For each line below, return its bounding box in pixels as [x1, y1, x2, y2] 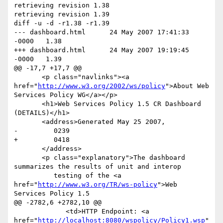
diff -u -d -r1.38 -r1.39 [14, 19, 110, 27]
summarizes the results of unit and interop [14, 163, 181, 171]
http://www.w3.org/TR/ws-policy [38, 181, 157, 189]
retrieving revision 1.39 [14, 10, 110, 18]
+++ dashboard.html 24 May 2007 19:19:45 [14, 46, 86, 54]
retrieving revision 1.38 [14, 1, 110, 9]
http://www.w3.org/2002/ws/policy [38, 82, 165, 90]
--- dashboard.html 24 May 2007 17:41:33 [14, 28, 86, 36]
